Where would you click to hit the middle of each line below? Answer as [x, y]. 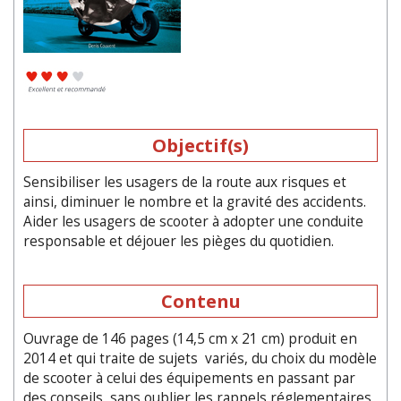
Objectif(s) [200, 145]
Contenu [200, 302]
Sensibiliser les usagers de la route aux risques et [185, 183]
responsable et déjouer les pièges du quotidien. [179, 242]
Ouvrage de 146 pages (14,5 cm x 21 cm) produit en [190, 338]
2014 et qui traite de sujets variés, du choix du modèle [200, 358]
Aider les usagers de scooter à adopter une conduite [193, 222]
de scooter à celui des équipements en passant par [189, 378]
